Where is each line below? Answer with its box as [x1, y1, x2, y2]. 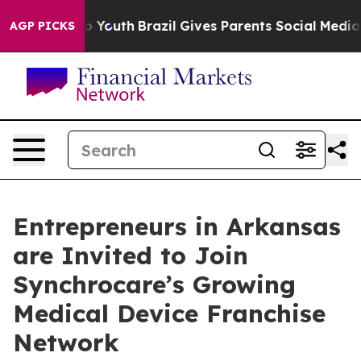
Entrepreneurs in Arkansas [13, 211, 341, 242]
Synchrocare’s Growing [13, 269, 296, 300]
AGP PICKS [10, 19, 75, 33]
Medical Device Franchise [13, 298, 326, 329]
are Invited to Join [13, 240, 248, 271]
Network [13, 327, 119, 358]
